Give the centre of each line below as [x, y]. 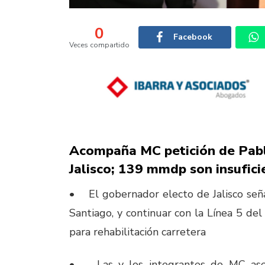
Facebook [193, 37]
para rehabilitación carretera [138, 232]
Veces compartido [99, 45]
